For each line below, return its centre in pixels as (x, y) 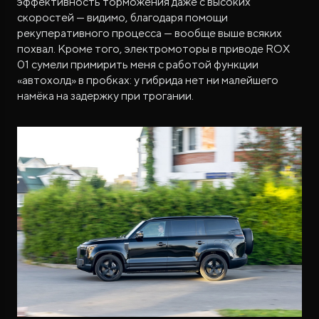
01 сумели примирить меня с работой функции (138, 65)
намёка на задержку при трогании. (105, 96)
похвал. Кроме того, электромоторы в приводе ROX (153, 49)
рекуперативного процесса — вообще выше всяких (150, 33)
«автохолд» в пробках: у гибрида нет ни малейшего (148, 80)
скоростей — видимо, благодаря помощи (122, 18)
